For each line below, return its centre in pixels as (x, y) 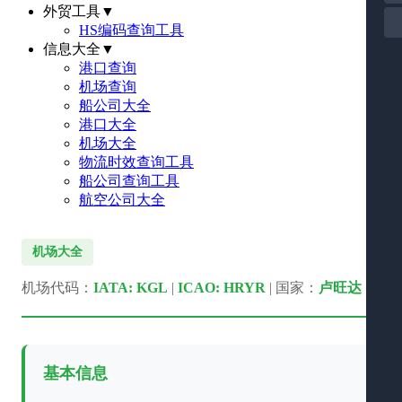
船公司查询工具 (129, 181)
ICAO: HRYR (222, 288)
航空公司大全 (122, 200)
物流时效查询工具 (136, 162)
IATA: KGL (131, 288)
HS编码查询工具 (131, 30)
